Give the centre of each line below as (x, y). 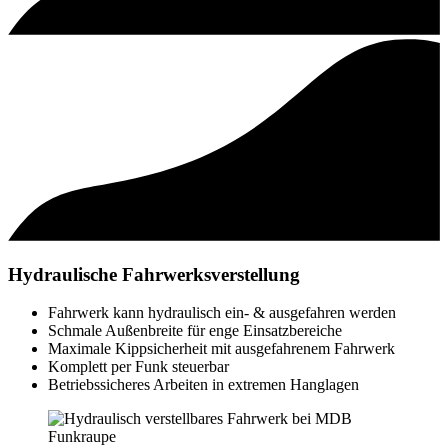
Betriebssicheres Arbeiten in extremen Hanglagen (203, 385)
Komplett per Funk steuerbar (138, 367)
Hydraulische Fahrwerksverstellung (154, 274)
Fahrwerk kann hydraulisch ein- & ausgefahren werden (222, 313)
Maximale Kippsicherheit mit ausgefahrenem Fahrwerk (221, 349)
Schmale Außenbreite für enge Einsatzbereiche (195, 331)
